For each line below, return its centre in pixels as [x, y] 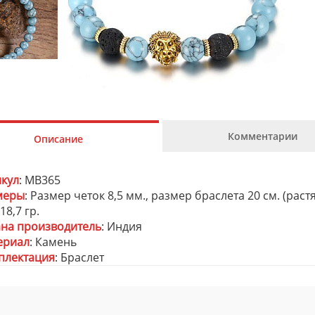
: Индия [122, 226]
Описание [59, 139]
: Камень [53, 242]
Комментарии [263, 136]
